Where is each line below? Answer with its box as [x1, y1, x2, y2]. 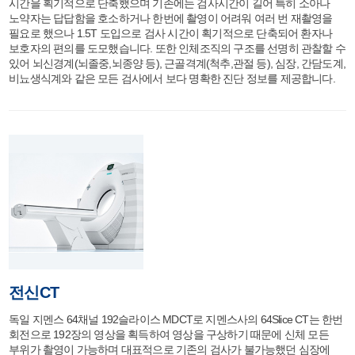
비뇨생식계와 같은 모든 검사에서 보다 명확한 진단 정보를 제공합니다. [9, 72, 335, 85]
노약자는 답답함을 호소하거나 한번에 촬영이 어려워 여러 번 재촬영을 [9, 12, 333, 25]
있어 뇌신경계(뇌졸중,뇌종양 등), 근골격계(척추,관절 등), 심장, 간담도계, [9, 57, 346, 70]
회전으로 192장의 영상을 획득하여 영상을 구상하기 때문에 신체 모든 [9, 328, 329, 341]
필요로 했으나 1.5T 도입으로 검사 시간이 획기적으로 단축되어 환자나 [9, 27, 333, 40]
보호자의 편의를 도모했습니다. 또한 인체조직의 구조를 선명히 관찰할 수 [9, 42, 346, 55]
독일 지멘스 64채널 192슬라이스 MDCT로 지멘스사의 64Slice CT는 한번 [9, 313, 343, 326]
